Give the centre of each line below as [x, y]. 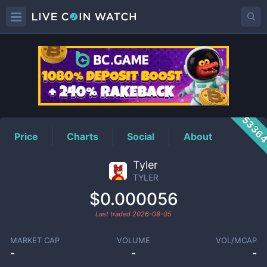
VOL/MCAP [237, 240]
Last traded [114, 214]
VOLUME [133, 240]
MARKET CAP [35, 240]
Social [141, 136]
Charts [83, 136]
